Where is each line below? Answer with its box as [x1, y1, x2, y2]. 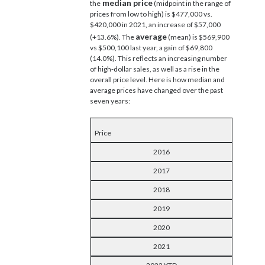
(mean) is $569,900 [167, 32, 230, 41]
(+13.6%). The [90, 32, 135, 41]
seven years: [90, 96, 130, 105]
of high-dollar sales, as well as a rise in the [90, 64, 219, 73]
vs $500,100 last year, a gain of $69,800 [90, 43, 212, 52]
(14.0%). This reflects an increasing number [90, 53, 227, 63]
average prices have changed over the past [90, 85, 223, 95]
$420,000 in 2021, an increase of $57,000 [90, 20, 221, 29]
